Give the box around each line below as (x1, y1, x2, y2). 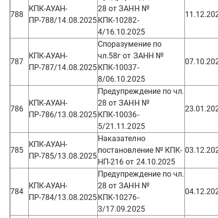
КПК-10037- (98, 63, 139, 72)
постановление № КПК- (98, 145, 182, 155)
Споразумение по (98, 39, 162, 49)
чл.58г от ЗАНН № (98, 51, 163, 60)
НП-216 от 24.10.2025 (98, 157, 176, 166)
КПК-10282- (98, 16, 139, 25)
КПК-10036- (98, 110, 139, 119)
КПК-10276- (98, 193, 139, 202)
